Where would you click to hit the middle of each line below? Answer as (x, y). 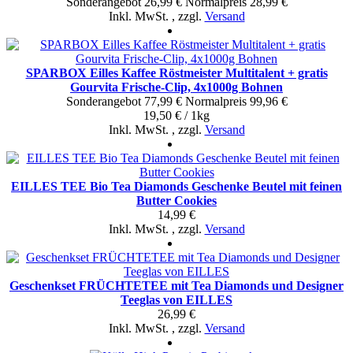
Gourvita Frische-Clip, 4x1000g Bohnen (176, 87)
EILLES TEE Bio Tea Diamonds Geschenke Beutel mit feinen (176, 186)
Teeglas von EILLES (176, 299)
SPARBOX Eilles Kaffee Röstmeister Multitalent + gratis (176, 72)
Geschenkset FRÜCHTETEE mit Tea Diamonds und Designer (176, 285)
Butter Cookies (176, 200)
